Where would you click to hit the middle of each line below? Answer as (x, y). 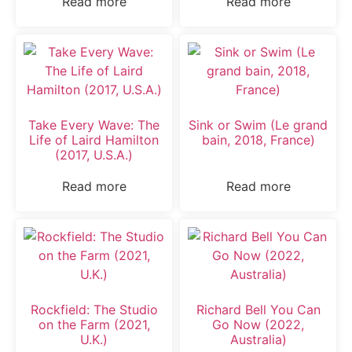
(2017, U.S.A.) (94, 154)
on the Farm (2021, (94, 324)
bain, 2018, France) (258, 139)
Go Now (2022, (258, 324)
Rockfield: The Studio (94, 309)
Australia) (258, 339)
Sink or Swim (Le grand (258, 125)
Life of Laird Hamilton (94, 139)
